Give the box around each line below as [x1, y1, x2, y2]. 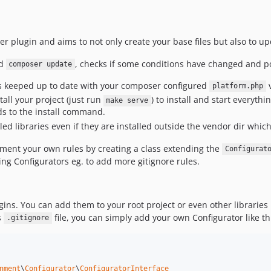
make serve [106, 96, 149, 105]
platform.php [212, 82, 263, 91]
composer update [8, 60, 73, 69]
